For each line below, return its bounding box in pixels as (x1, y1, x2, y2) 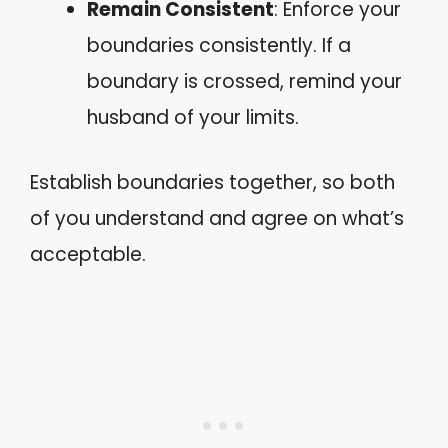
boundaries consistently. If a (87, 32, 351, 59)
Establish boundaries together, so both (30, 168, 395, 196)
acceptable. (30, 240, 146, 268)
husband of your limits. (87, 104, 299, 131)
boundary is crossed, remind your (87, 68, 402, 95)
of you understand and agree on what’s (30, 204, 404, 232)
